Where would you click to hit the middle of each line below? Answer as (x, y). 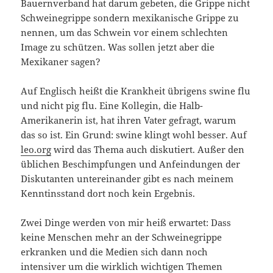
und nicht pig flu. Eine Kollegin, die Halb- (112, 105)
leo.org (36, 149)
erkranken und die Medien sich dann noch (115, 251)
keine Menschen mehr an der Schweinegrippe (122, 237)
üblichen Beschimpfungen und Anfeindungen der (131, 164)
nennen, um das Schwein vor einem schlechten (125, 32)
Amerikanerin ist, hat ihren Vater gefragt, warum (129, 120)
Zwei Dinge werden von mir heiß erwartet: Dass (126, 222)
